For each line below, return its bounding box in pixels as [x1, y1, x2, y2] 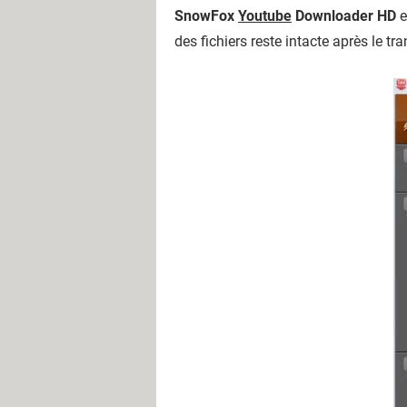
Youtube [238, 7, 292, 25]
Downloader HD [292, 7, 396, 25]
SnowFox [174, 7, 238, 25]
